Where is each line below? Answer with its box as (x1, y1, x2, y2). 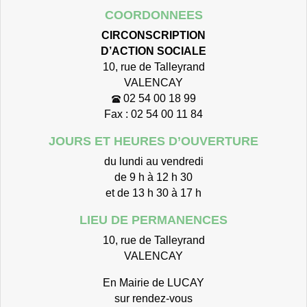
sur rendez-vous (114, 291, 193, 304)
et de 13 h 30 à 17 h (106, 186, 201, 199)
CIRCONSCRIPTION (101, 28, 206, 41)
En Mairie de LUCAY (103, 275, 204, 288)
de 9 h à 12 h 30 (114, 170, 193, 183)
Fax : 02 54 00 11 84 (104, 107, 203, 120)
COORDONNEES (104, 8, 203, 22)
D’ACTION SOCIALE (101, 44, 206, 57)
